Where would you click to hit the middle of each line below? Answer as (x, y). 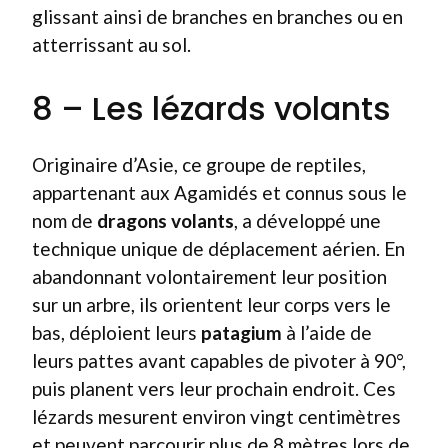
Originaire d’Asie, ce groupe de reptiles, (199, 164)
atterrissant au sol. (111, 44)
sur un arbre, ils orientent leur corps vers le (211, 304)
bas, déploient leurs (116, 332)
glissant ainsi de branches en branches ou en (217, 16)
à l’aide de (327, 332)
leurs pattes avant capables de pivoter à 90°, (219, 360)
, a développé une (307, 220)
